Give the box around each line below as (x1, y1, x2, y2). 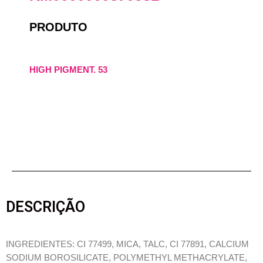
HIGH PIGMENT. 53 (29, 64, 107, 75)
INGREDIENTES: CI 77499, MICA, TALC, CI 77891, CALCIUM (6, 240, 249, 249)
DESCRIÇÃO (6, 198, 85, 215)
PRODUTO (29, 20, 87, 33)
